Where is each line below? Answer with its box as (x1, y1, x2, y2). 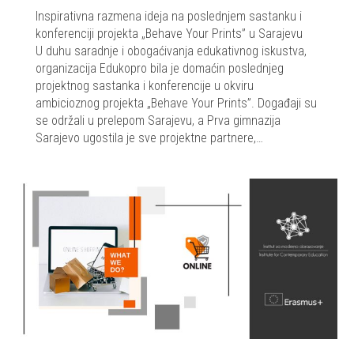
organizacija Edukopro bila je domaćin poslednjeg (36, 61, 284, 77)
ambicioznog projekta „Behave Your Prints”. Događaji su (36, 96, 317, 111)
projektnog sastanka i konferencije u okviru (36, 78, 254, 94)
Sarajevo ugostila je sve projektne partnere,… (36, 130, 263, 146)
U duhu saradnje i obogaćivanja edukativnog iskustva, (36, 43, 307, 59)
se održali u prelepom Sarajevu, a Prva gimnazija (36, 113, 281, 129)
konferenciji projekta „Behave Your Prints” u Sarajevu (36, 26, 309, 42)
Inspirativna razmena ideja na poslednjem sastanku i (36, 9, 302, 24)
